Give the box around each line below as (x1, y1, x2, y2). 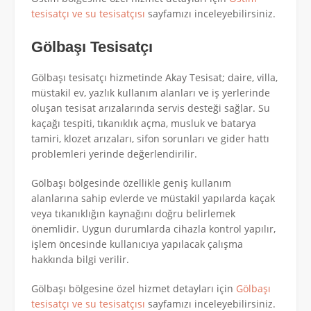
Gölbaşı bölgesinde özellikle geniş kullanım (31, 176, 231, 190)
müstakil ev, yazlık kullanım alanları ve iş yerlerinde (31, 86, 270, 100)
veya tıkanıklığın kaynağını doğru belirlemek (31, 207, 235, 221)
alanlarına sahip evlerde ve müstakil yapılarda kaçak (31, 192, 275, 205)
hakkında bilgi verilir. (31, 253, 129, 267)
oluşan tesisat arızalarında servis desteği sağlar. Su (31, 101, 270, 115)
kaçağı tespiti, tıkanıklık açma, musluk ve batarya (31, 117, 256, 131)
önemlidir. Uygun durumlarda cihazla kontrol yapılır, (31, 222, 276, 236)
